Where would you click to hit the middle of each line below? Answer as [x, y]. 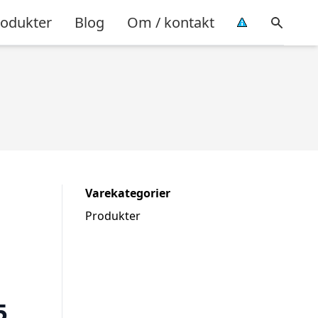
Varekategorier [128, 193]
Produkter [113, 216]
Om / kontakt [171, 22]
